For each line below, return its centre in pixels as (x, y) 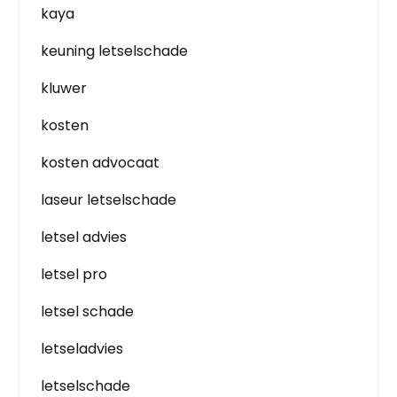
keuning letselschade (114, 51)
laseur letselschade (109, 200)
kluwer (64, 88)
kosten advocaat (100, 163)
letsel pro (74, 274)
